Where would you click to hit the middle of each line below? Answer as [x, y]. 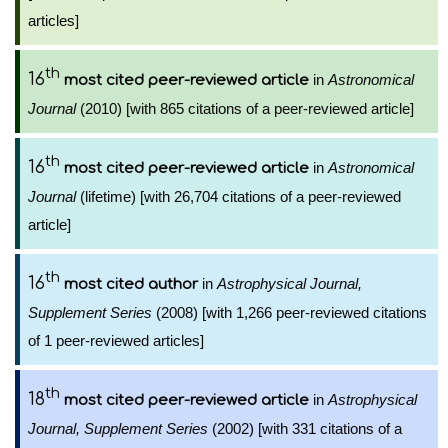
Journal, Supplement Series [118, 428]
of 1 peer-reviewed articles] [116, 340]
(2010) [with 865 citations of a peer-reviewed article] [245, 108]
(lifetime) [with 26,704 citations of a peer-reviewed [238, 196]
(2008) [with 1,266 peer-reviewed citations [289, 312]
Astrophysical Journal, [289, 283]
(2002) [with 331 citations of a [305, 428]
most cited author [131, 284]
